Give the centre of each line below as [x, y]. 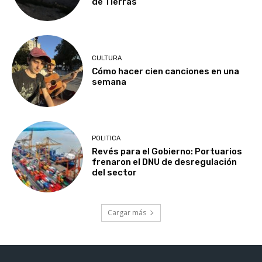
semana [109, 82]
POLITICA [106, 139]
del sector [115, 173]
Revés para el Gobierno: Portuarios [167, 152]
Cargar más [127, 213]
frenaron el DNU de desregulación [165, 162]
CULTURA [107, 58]
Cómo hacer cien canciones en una [166, 72]
